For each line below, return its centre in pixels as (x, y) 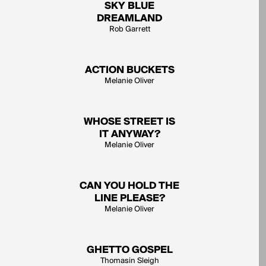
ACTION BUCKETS (129, 70)
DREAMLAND (129, 19)
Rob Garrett (129, 29)
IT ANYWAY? (129, 134)
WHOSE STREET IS (129, 122)
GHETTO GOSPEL (129, 250)
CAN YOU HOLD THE (129, 186)
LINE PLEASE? (129, 199)
